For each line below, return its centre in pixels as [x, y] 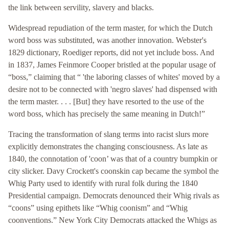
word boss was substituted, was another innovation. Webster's [107, 40]
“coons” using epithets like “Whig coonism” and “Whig [98, 208]
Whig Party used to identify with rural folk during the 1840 [103, 184]
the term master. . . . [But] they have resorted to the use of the [106, 102]
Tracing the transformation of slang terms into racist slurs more [108, 134]
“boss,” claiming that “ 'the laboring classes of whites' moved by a [114, 77]
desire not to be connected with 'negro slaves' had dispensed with [113, 89]
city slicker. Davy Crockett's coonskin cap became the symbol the [113, 171]
